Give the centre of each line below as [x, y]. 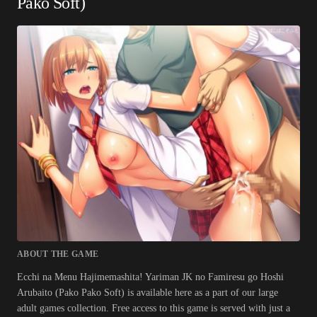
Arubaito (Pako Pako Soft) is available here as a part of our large [148, 292]
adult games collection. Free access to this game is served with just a [154, 308]
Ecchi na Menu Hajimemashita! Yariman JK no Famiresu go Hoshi [150, 277]
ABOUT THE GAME [58, 254]
